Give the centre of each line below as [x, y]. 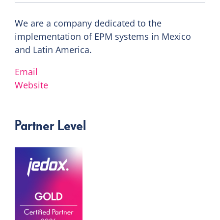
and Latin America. [53, 49]
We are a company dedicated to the [88, 23]
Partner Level [50, 126]
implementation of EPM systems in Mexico [103, 36]
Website [31, 85]
